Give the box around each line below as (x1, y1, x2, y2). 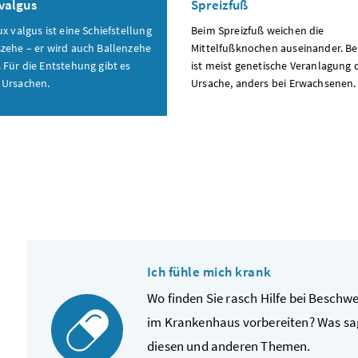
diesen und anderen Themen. (147, 336, 311, 355)
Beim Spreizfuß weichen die (190, 22, 324, 38)
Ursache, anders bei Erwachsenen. (190, 75, 356, 90)
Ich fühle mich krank (147, 262, 272, 280)
